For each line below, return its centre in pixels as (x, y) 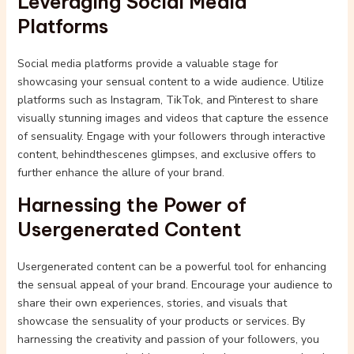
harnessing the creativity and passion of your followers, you (168, 339)
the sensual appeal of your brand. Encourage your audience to (175, 285)
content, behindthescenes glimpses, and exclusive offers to (166, 154)
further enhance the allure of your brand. (121, 173)
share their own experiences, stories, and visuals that (152, 303)
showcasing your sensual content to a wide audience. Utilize (170, 82)
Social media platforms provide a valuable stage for (147, 64)
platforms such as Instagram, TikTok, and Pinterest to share (168, 100)
